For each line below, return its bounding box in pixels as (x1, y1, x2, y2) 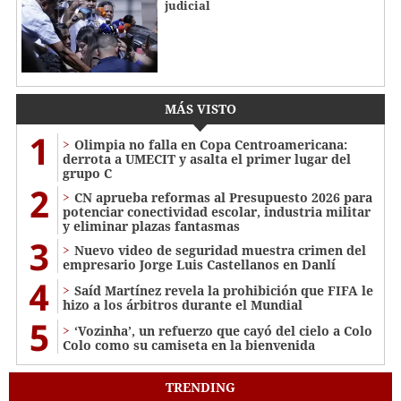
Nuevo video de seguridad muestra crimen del (74, 242, 366, 260)
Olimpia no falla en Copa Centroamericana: (74, 136, 347, 154)
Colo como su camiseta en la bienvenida (63, 337, 315, 354)
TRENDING (166, 379, 235, 397)
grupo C (63, 165, 112, 183)
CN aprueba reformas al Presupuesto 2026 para (74, 189, 372, 207)
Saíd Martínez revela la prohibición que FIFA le (74, 282, 373, 300)
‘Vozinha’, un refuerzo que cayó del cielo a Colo (74, 322, 372, 340)
